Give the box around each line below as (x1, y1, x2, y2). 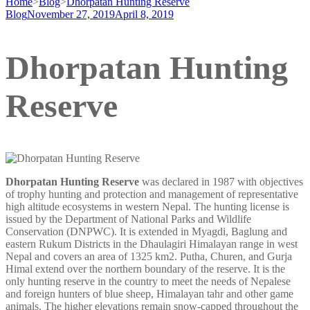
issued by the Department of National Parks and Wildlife (6, 212, 251, 225)
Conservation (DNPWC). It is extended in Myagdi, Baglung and (6, 225, 287, 237)
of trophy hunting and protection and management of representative (6, 188, 298, 200)
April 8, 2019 (115, 8, 174, 20)
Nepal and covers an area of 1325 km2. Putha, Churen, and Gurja (6, 250, 292, 262)
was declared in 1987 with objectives (139, 175, 303, 188)
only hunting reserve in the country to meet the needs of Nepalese (6, 275, 291, 287)
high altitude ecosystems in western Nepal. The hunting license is (6, 200, 289, 212)
